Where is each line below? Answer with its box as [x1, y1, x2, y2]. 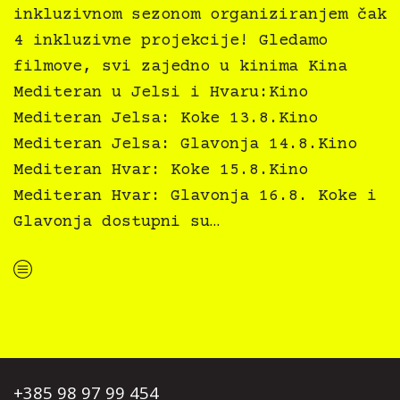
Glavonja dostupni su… [13, 212, 220, 232]
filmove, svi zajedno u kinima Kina [13, 57, 347, 77]
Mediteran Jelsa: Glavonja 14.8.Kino [13, 135, 357, 154]
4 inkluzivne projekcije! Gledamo [13, 31, 328, 51]
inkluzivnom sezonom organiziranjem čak [13, 5, 387, 25]
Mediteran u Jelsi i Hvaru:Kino [13, 83, 308, 103]
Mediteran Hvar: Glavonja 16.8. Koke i [13, 187, 377, 206]
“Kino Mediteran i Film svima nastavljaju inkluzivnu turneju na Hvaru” [12, 270, 66, 287]
